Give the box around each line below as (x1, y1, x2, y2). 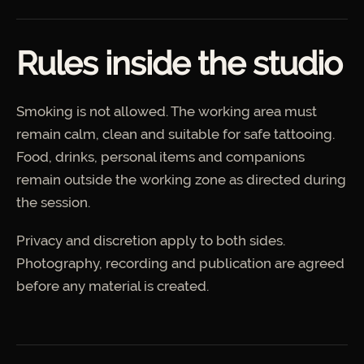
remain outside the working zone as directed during (16, 171, 346, 188)
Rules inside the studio (16, 43, 342, 82)
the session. (16, 193, 90, 210)
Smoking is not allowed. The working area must (16, 102, 317, 119)
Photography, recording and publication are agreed (16, 255, 344, 272)
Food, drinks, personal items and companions (16, 148, 305, 165)
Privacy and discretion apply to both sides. (16, 232, 285, 249)
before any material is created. (16, 278, 209, 295)
